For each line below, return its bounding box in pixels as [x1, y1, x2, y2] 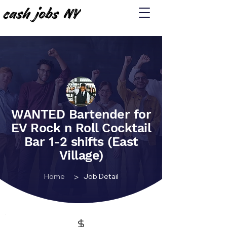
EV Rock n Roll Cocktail [11, 121, 152, 135]
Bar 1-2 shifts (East [24, 134, 138, 149]
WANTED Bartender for [11, 107, 151, 122]
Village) [59, 148, 103, 163]
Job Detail [83, 172, 119, 181]
